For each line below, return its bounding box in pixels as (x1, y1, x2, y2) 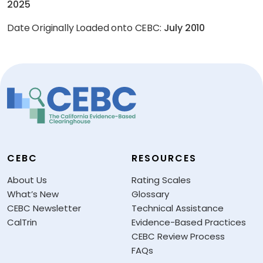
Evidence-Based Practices (131, 216, 246, 229)
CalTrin (7, 216, 37, 229)
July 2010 (163, 21, 205, 35)
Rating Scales (131, 174, 191, 187)
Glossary (131, 188, 169, 201)
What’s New (7, 188, 59, 201)
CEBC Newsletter (7, 202, 81, 215)
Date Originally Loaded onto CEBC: (7, 21, 164, 35)
